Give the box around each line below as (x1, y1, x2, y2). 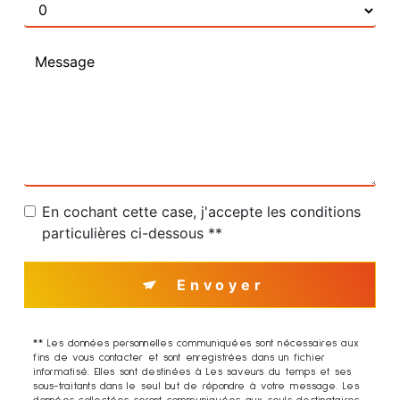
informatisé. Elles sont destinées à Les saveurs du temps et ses (33, 367, 352, 379)
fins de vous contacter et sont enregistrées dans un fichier (33, 353, 326, 364)
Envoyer (177, 276, 265, 295)
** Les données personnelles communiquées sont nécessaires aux (33, 338, 360, 350)
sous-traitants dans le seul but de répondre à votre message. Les (33, 381, 359, 393)
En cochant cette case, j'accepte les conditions (42, 203, 362, 221)
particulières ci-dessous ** (42, 224, 223, 243)
